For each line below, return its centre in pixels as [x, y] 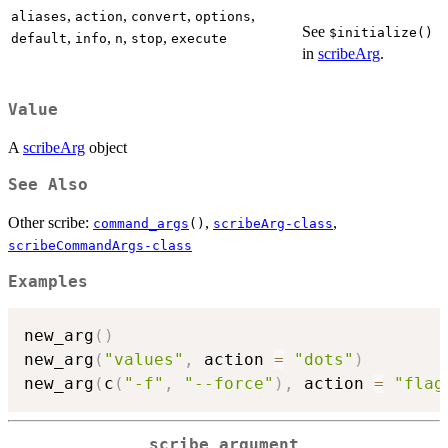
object [106, 147]
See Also [48, 184]
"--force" [229, 384]
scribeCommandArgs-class [100, 245]
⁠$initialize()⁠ [381, 32]
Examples [48, 281]
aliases [39, 16]
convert [159, 16]
